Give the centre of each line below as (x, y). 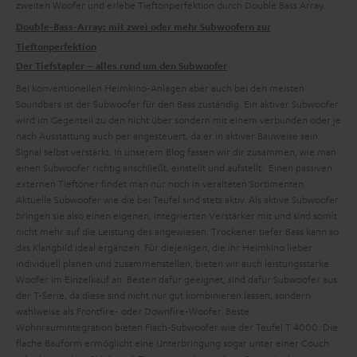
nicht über (151, 120)
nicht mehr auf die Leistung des (85, 231)
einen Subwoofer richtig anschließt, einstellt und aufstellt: (141, 167)
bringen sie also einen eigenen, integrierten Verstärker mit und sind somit (177, 215)
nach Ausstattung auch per (75, 135)
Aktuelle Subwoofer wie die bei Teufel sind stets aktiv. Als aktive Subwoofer (177, 199)
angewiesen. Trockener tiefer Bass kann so (247, 231)
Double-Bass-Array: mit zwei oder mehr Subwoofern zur (143, 27)
